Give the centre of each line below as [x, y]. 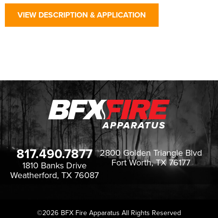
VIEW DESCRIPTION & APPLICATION [82, 15]
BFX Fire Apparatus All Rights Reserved [121, 213]
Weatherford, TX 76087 [54, 175]
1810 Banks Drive [54, 165]
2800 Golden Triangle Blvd [151, 153]
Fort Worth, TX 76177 [151, 162]
